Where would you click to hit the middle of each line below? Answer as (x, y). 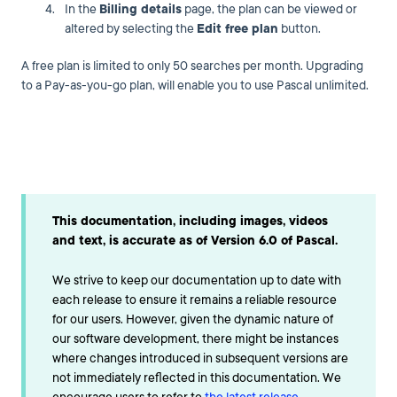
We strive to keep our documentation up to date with (197, 280)
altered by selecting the (131, 29)
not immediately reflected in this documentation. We (197, 378)
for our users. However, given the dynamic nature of (193, 319)
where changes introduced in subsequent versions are (200, 358)
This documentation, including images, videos (190, 222)
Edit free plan (237, 29)
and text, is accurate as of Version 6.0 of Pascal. (195, 241)
